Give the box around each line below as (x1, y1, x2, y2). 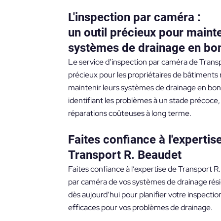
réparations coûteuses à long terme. (68, 108, 191, 118)
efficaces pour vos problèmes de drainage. (68, 202, 213, 213)
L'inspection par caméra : (68, 10, 201, 24)
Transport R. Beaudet (68, 148, 182, 162)
